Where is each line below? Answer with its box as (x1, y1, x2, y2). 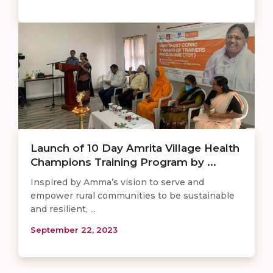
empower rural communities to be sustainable (30, 190, 235, 202)
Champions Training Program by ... (30, 156, 216, 169)
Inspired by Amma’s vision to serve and (30, 177, 204, 188)
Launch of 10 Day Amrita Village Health (30, 142, 239, 155)
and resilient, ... (30, 204, 96, 215)
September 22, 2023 (30, 225, 118, 235)
